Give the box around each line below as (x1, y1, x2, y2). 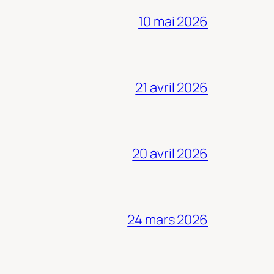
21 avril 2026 (135, 78, 208, 97)
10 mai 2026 (138, 12, 208, 31)
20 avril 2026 (132, 144, 208, 163)
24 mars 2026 (127, 210, 208, 229)
